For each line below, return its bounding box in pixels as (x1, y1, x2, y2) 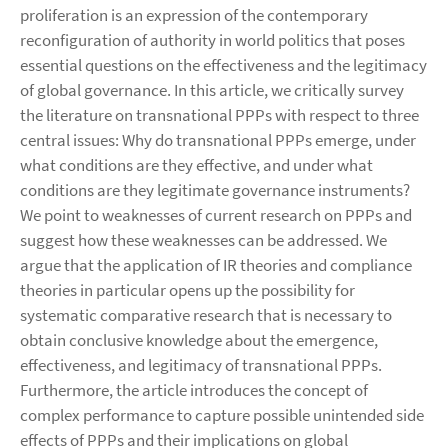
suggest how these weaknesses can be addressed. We (20, 229, 387, 251)
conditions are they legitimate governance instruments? (20, 179, 410, 201)
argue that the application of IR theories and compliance (20, 254, 412, 276)
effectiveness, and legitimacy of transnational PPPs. (20, 354, 382, 376)
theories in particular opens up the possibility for (20, 279, 355, 301)
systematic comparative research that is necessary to (20, 304, 392, 326)
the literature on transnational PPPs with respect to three (20, 104, 419, 126)
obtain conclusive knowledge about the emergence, (20, 329, 378, 351)
